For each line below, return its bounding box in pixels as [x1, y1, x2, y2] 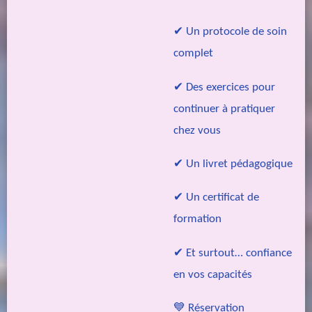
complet [173, 47, 213, 60]
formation [173, 213, 221, 226]
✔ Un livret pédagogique [173, 158, 292, 171]
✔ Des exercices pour [173, 81, 275, 93]
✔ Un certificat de [173, 192, 259, 204]
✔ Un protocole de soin [173, 26, 287, 38]
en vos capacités [173, 268, 255, 281]
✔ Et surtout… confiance [173, 247, 292, 259]
